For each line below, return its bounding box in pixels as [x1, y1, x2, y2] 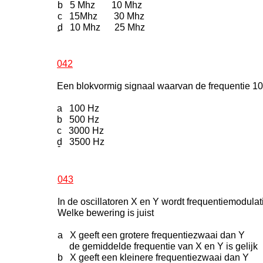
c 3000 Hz [57, 126, 104, 136]
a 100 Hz [57, 103, 99, 113]
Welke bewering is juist [58, 208, 154, 218]
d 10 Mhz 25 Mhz [58, 22, 145, 32]
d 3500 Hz [57, 137, 104, 147]
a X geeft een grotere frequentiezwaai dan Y [58, 230, 245, 240]
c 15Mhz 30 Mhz [58, 11, 144, 21]
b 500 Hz [57, 114, 99, 124]
